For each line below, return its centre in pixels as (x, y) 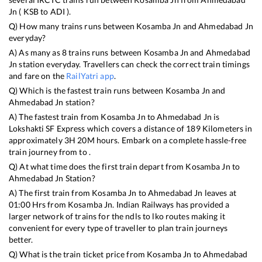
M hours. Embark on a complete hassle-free (166, 140)
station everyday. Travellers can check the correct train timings (133, 64)
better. (21, 240)
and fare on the (38, 76)
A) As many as (35, 53)
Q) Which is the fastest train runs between (87, 91)
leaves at (219, 193)
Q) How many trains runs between (73, 26)
